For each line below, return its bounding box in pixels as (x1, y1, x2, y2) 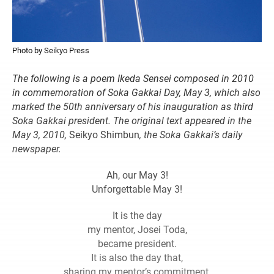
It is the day (112, 209, 162, 221)
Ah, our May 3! (106, 169, 168, 181)
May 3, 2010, (12, 128, 69, 141)
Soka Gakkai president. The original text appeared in (12, 114, 238, 127)
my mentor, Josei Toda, (87, 223, 187, 235)
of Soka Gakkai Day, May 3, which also (97, 86, 261, 98)
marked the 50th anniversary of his (12, 100, 163, 113)
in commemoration (12, 86, 97, 98)
